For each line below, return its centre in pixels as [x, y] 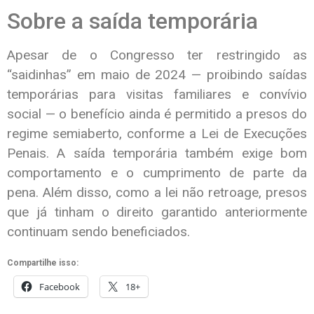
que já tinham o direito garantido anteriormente [157, 212]
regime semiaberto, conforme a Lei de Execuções [157, 133]
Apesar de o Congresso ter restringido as [157, 55]
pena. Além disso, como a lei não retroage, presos [157, 192]
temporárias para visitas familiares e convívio [157, 94]
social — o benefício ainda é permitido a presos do [157, 114]
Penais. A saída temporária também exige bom [157, 153]
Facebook [60, 287]
